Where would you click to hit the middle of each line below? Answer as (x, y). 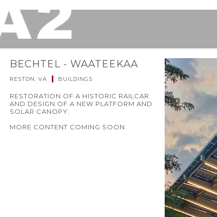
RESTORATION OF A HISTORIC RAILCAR (79, 96)
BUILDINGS (75, 79)
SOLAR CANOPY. (42, 111)
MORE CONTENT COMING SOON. (68, 127)
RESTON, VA (28, 79)
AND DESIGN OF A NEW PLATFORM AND (81, 104)
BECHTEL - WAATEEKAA (74, 64)
